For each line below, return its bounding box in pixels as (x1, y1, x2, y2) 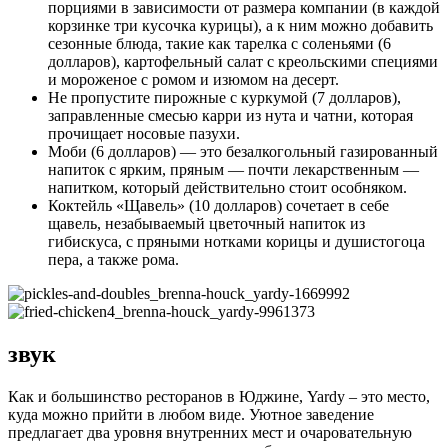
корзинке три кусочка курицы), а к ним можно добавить (48, 17, 433, 35)
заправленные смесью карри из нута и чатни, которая (48, 107, 413, 125)
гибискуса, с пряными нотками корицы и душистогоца (48, 233, 425, 251)
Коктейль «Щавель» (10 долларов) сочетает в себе (48, 197, 389, 215)
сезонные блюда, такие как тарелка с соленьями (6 (48, 35, 391, 53)
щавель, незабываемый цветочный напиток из (48, 215, 365, 233)
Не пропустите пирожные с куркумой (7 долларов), (48, 89, 401, 107)
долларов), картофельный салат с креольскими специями (48, 53, 438, 71)
